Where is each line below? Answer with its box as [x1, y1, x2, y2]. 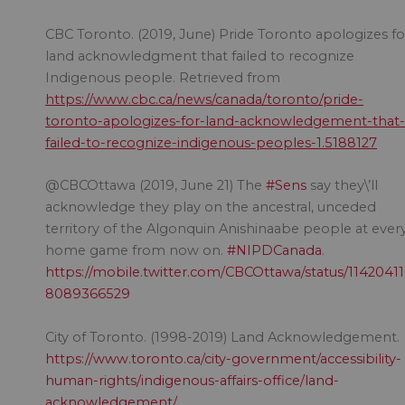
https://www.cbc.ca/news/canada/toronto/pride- [45, 91, 363, 108]
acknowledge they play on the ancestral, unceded [45, 199, 376, 216]
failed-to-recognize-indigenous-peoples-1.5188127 [45, 135, 377, 152]
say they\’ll [306, 177, 378, 194]
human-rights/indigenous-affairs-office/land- [45, 372, 339, 389]
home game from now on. [45, 242, 227, 259]
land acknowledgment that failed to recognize [45, 48, 354, 65]
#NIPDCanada [227, 242, 322, 259]
